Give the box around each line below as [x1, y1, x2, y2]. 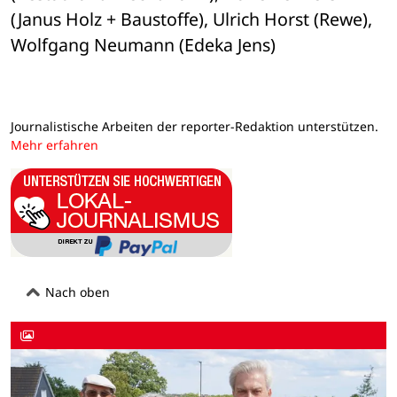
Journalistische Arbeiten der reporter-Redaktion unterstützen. [11, 118, 378, 136]
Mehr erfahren [11, 136, 98, 154]
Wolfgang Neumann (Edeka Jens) [11, 33, 276, 58]
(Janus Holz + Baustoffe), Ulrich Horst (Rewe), [11, 7, 372, 32]
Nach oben [42, 283, 110, 300]
